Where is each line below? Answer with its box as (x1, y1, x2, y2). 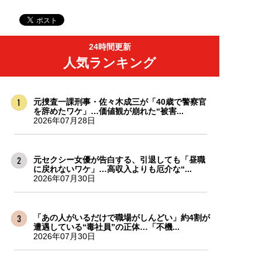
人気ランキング (63, 55, 156, 70)
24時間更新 (88, 42, 131, 51)
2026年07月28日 (33, 115, 95, 125)
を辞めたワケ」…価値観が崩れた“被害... (33, 106, 184, 116)
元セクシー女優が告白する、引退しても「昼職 (33, 154, 205, 164)
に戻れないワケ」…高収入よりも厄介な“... (33, 164, 192, 174)
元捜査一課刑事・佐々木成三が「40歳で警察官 (33, 96, 206, 106)
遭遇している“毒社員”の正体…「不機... (33, 222, 180, 232)
